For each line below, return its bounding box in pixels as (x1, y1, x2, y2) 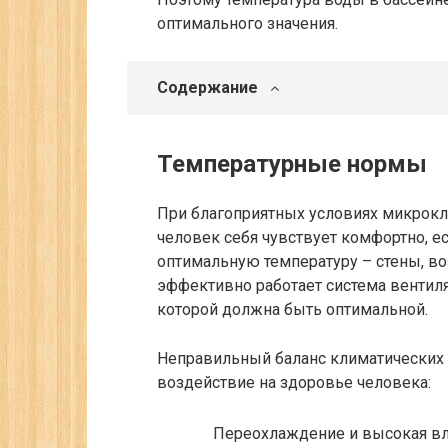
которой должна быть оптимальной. (157, 300, 428, 319)
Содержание (157, 78, 258, 97)
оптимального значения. (157, 14, 338, 33)
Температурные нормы (157, 150, 427, 178)
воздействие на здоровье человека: (157, 373, 431, 392)
